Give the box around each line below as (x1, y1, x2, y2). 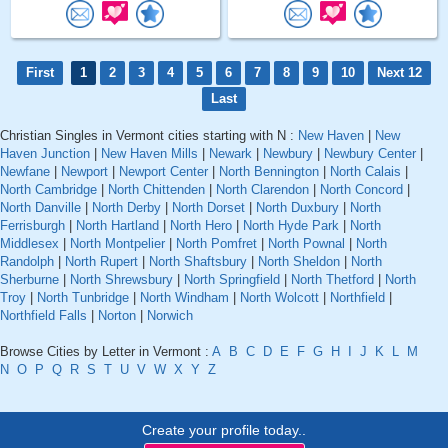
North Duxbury (256, 200, 339, 216)
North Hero (170, 218, 232, 234)
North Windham (140, 290, 229, 306)
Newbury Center (324, 146, 416, 162)
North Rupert (65, 254, 138, 270)
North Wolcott (240, 290, 319, 306)
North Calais (330, 164, 401, 180)
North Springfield (184, 272, 280, 288)
